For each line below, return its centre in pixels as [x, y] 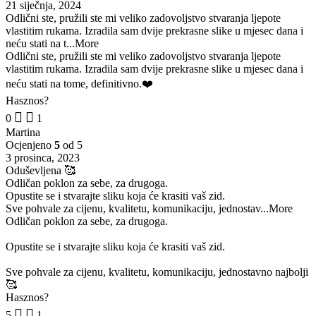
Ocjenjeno [30, 145]
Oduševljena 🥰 [41, 170]
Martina [23, 132]
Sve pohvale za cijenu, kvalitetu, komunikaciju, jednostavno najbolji [157, 272]
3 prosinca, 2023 [43, 157]
